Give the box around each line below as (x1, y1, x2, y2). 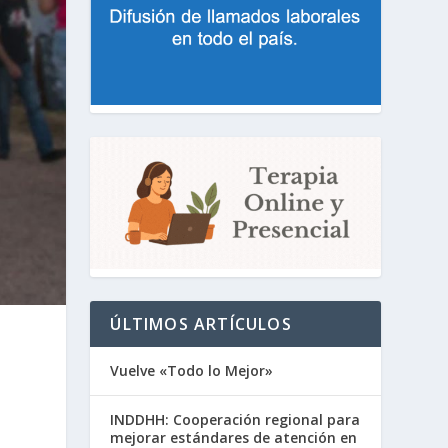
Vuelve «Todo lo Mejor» (110, 360, 274, 380)
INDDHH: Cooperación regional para (110, 409, 361, 429)
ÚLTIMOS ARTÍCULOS (110, 312, 292, 335)
